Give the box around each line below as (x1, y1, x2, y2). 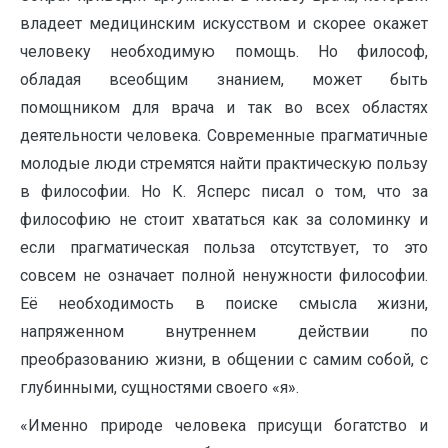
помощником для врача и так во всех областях (20, 98, 428, 117)
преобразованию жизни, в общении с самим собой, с (20, 350, 428, 369)
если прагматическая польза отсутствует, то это (20, 238, 428, 257)
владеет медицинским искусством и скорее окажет (20, 14, 428, 33)
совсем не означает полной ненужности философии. (20, 266, 428, 285)
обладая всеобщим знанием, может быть (20, 70, 428, 89)
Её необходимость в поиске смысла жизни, (20, 294, 428, 313)
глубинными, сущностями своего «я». (20, 378, 299, 397)
